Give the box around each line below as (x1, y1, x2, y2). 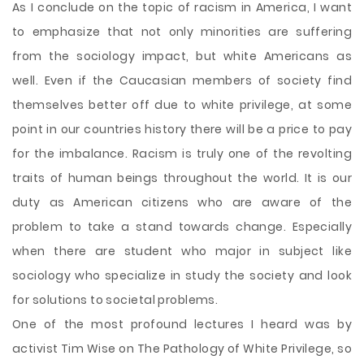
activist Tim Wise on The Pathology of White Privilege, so (12, 340, 352, 357)
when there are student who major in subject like (12, 243, 352, 259)
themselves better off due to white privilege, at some (12, 97, 352, 113)
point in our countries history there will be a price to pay (12, 121, 352, 137)
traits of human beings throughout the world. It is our (12, 170, 352, 186)
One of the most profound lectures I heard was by (12, 316, 352, 332)
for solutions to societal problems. (12, 292, 219, 308)
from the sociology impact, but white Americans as (12, 48, 352, 64)
